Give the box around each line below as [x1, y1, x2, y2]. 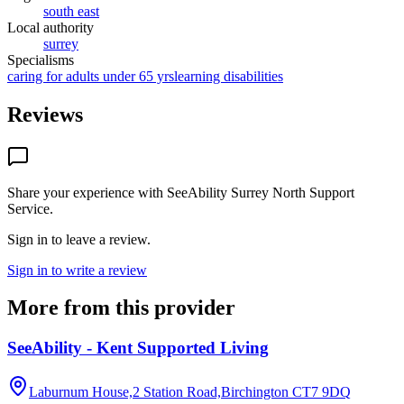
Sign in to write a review [7, 262, 147, 278]
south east [43, 3, 99, 19]
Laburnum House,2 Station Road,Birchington [29, 384, 289, 400]
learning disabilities [174, 68, 283, 84]
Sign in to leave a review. [7, 231, 151, 247]
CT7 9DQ [292, 384, 351, 400]
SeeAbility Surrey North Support [167, 184, 354, 200]
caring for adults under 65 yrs [7, 68, 174, 84]
